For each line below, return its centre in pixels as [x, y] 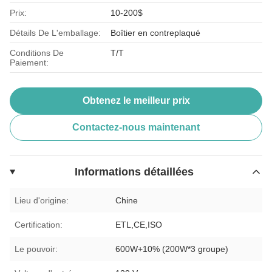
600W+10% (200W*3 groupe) [172, 249]
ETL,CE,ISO [139, 224]
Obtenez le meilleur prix [136, 100]
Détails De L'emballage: [55, 32]
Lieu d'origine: [42, 200]
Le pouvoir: [36, 249]
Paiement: [29, 62]
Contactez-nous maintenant [136, 127]
